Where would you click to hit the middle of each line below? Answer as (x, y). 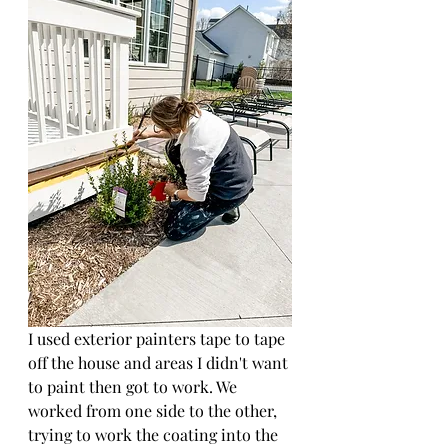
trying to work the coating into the (155, 434)
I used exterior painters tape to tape (158, 338)
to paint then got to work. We (134, 386)
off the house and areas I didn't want (160, 362)
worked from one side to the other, (154, 410)
